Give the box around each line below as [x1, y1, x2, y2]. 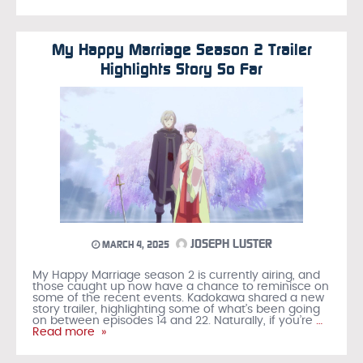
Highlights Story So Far [100, 58, 263, 79]
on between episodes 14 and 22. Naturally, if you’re [32, 315, 313, 327]
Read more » [32, 327, 106, 339]
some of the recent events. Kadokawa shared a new [32, 293, 324, 305]
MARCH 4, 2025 [99, 239, 169, 251]
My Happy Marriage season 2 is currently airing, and [32, 270, 320, 282]
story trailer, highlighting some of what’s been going [32, 304, 320, 316]
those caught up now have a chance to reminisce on [32, 281, 329, 293]
